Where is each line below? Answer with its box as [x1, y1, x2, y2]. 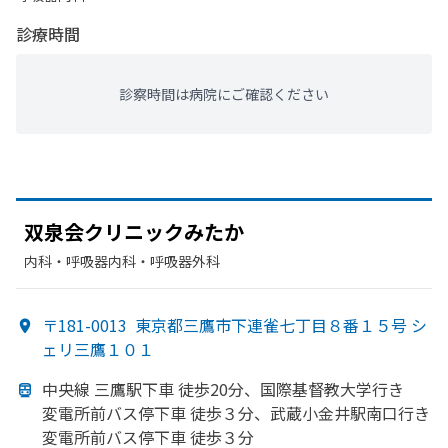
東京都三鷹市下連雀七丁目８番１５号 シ [135, 313, 427, 337]
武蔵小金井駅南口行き [270, 401, 430, 425]
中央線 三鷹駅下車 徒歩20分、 [42, 377, 260, 401]
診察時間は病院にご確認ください [119, 84, 329, 104]
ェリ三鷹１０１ [42, 337, 154, 361]
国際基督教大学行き [260, 377, 404, 401]
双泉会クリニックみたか [24, 217, 244, 246]
